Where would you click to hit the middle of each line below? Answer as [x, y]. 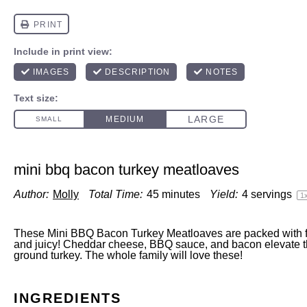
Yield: [224, 194]
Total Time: [115, 194]
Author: [31, 194]
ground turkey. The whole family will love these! [128, 255]
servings [271, 194]
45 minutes [173, 194]
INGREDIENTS [67, 298]
